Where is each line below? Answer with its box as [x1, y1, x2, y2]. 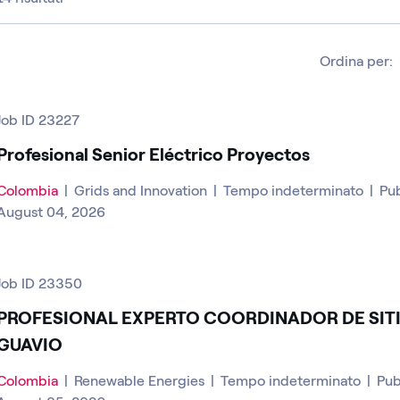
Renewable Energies [74, 371, 208, 389]
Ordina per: [320, 52, 393, 70]
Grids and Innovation [74, 181, 211, 199]
